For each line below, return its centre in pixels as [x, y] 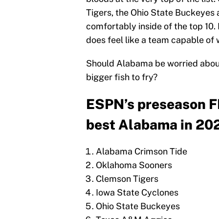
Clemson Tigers [127, 179]
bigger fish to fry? [122, 77]
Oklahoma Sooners [134, 165]
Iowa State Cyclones [137, 193]
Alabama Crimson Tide [142, 152]
